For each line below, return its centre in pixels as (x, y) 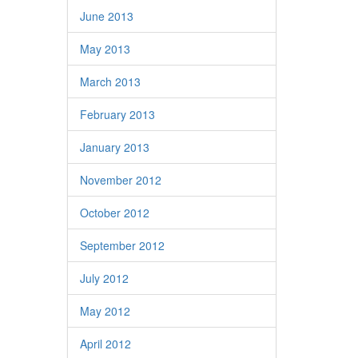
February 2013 (117, 114)
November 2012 (120, 180)
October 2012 (114, 213)
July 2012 (104, 278)
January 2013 (114, 147)
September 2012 (122, 245)
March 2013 (110, 82)
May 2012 (105, 311)
